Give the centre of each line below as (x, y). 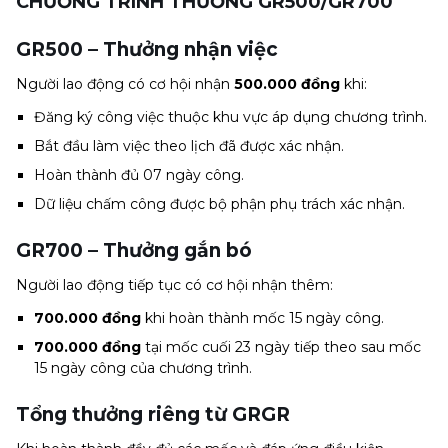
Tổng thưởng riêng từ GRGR (153, 414)
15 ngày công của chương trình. (143, 367)
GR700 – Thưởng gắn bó (134, 250)
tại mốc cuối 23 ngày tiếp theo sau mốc (281, 346)
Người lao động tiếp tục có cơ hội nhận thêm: (174, 284)
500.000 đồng (287, 83)
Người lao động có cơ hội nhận (125, 83)
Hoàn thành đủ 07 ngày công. (139, 174)
